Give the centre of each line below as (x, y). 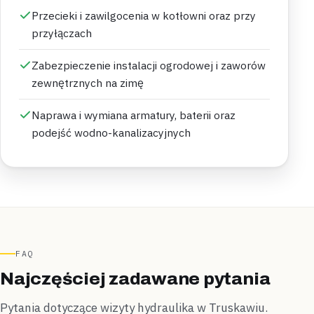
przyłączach (62, 33)
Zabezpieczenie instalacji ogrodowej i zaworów (149, 66)
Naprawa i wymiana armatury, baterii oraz (134, 115)
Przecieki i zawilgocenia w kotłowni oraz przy (144, 16)
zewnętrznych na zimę (88, 83)
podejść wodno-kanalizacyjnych (111, 133)
